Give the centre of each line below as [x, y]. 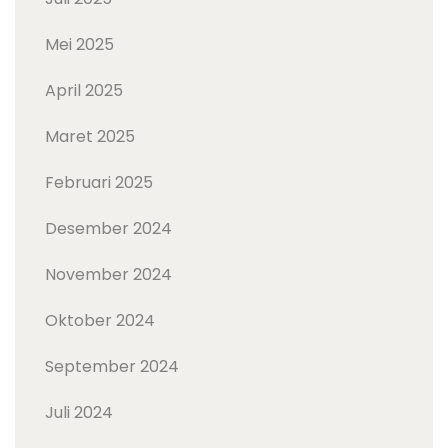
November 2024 [108, 275]
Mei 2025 [79, 45]
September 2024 [112, 367]
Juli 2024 [79, 413]
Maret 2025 [90, 137]
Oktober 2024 [100, 321]
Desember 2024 [108, 229]
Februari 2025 [99, 183]
